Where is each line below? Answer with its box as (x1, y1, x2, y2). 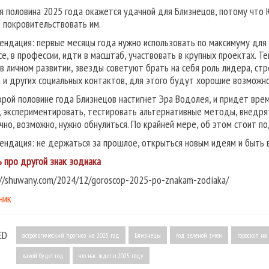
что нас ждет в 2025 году (79, 251, 144, 261)
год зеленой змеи (176, 231, 222, 240)
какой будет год (22, 251, 64, 261)
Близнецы (134, 231, 161, 240)
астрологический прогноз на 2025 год (22, 231, 119, 240)
